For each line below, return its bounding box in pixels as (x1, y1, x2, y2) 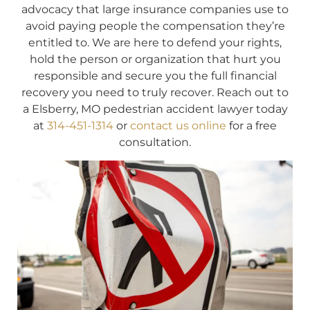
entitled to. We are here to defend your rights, (28, 35, 282, 49)
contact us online (130, 118, 226, 132)
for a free (226, 118, 277, 132)
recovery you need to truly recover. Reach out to (21, 85, 289, 99)
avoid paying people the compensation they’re (25, 19, 285, 33)
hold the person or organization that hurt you (29, 52, 281, 66)
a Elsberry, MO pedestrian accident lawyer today (22, 102, 288, 116)
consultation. (119, 135, 191, 149)
